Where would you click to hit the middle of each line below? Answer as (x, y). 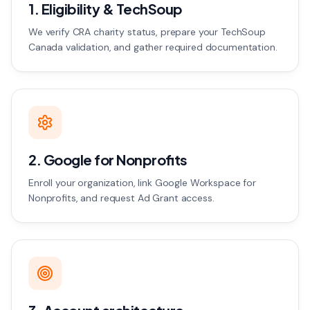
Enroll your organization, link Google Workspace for (142, 183)
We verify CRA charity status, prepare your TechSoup (147, 32)
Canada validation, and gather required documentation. (153, 47)
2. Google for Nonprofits (108, 159)
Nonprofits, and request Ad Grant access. (121, 198)
